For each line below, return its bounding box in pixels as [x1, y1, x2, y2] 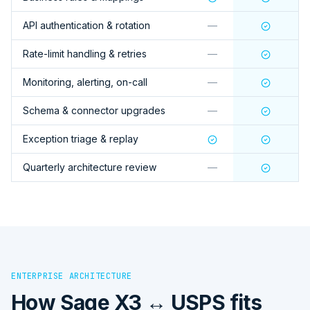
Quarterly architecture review [23, 161, 156, 173]
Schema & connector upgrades [23, 104, 165, 116]
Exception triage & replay [23, 132, 138, 145]
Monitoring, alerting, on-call [23, 75, 147, 88]
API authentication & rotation [23, 19, 150, 31]
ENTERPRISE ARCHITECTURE [11, 270, 132, 282]
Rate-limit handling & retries [23, 47, 147, 60]
